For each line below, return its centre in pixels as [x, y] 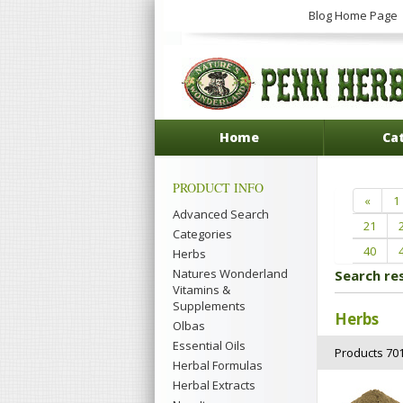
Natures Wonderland [230, 273]
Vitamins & [201, 290]
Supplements [209, 306]
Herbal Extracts [214, 385]
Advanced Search [221, 214]
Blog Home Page [353, 15]
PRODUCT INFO [218, 188]
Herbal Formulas [218, 365]
